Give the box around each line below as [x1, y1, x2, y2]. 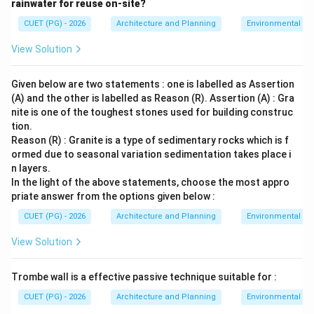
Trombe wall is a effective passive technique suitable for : [11, 271, 277, 282]
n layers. [11, 163, 50, 174]
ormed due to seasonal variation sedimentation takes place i [11, 149, 291, 160]
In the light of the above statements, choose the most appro [11, 177, 289, 188]
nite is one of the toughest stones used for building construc [11, 107, 293, 118]
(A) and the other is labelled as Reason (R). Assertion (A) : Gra [11, 93, 294, 104]
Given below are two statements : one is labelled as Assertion [11, 78, 294, 90]
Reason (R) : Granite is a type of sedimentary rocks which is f [11, 135, 289, 146]
